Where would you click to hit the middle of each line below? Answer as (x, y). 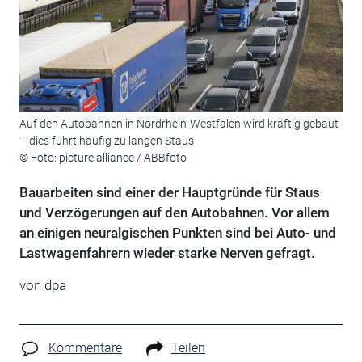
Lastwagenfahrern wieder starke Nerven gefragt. (167, 253)
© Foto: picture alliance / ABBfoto (103, 158)
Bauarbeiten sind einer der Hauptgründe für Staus (169, 193)
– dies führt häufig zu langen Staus (106, 141)
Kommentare (85, 348)
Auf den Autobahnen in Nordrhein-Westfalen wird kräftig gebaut (179, 124)
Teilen (188, 348)
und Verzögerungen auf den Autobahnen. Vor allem (174, 213)
